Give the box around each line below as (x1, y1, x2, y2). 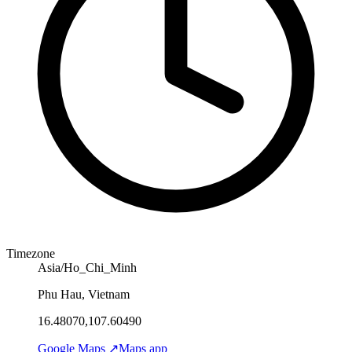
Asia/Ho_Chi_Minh (38, 260, 137, 274)
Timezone (6, 246, 55, 260)
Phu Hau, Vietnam (38, 287, 130, 301)
